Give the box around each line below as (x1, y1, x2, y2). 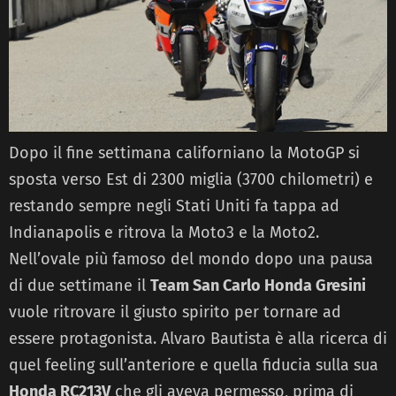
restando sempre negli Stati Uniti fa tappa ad (9, 195, 339, 216)
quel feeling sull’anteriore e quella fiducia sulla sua (9, 354, 378, 375)
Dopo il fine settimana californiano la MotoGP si (9, 142, 360, 163)
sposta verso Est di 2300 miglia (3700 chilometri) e (9, 169, 373, 189)
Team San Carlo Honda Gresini (150, 275, 366, 295)
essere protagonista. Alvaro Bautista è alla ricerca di (9, 328, 387, 348)
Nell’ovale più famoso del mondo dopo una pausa (9, 248, 373, 269)
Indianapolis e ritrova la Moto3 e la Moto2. (9, 222, 319, 242)
